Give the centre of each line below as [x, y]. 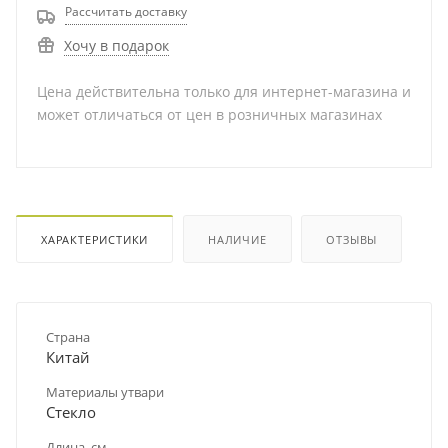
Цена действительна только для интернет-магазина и [224, 91]
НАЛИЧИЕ [237, 239]
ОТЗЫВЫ [352, 239]
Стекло [71, 411]
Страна [68, 336]
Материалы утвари [105, 391]
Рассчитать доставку [126, 11]
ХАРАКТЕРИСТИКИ [95, 239]
